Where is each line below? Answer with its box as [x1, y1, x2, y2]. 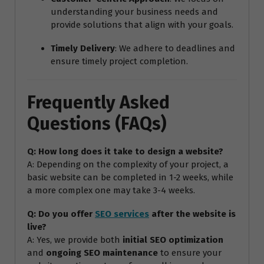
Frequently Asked [27, 91, 170, 113]
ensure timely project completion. [51, 55, 188, 67]
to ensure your [158, 247, 222, 258]
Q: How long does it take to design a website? [27, 146, 223, 157]
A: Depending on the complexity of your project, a [27, 159, 229, 170]
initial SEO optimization [123, 234, 223, 245]
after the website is [149, 208, 236, 219]
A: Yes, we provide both [27, 234, 123, 245]
